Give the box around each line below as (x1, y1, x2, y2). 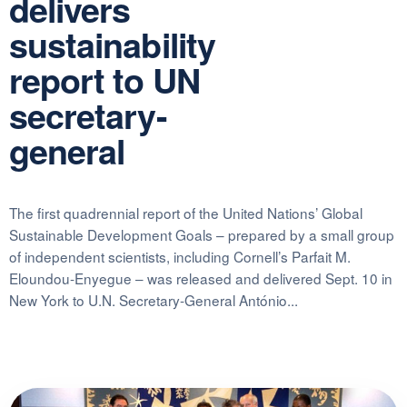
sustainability (9, 20, 215, 70)
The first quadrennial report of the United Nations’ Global (9, 202, 362, 223)
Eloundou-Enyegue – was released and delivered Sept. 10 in (9, 267, 392, 288)
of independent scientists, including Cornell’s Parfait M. (9, 245, 351, 266)
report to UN (9, 55, 200, 105)
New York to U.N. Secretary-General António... (9, 289, 298, 310)
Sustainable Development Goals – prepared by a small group (9, 223, 394, 244)
